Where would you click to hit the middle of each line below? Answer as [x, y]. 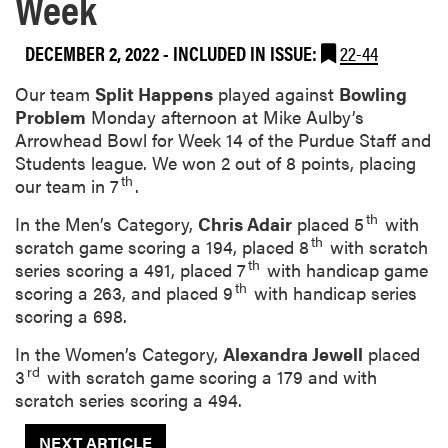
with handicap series [333, 293]
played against [276, 94]
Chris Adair [245, 224]
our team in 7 [67, 186]
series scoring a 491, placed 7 [130, 270]
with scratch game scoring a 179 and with [209, 377]
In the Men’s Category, [106, 224]
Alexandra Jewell [293, 354]
